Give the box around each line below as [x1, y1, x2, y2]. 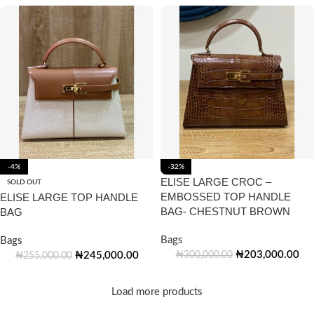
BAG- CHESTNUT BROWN [161, 205, 290, 217]
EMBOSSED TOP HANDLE [161, 191, 291, 203]
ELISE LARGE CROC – [161, 176, 271, 188]
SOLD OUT [7, 179, 41, 186]
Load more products [111, 287, 203, 297]
